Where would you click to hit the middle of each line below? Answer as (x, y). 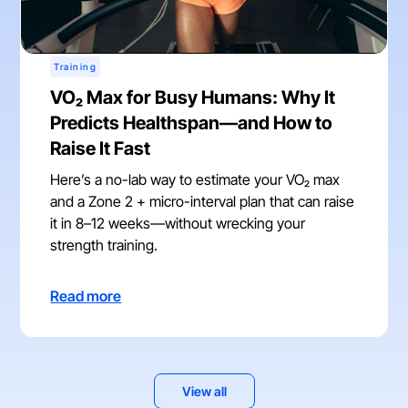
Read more (86, 296)
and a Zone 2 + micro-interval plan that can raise (203, 201)
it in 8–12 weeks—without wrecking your (178, 223)
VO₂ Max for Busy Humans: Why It (193, 97)
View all (204, 391)
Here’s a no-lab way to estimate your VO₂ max (195, 179)
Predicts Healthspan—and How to (192, 122)
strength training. (104, 245)
